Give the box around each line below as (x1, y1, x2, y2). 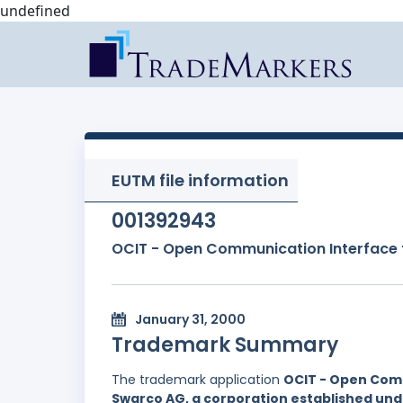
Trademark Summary (112, 331, 338, 360)
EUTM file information (112, 169, 289, 192)
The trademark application (112, 371, 283, 390)
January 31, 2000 (135, 310, 246, 329)
